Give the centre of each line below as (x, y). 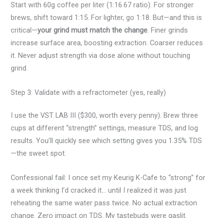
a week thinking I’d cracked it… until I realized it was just (99, 190)
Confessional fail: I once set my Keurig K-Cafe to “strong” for (108, 177)
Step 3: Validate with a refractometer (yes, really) (89, 92)
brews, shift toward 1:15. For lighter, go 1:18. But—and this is (107, 18)
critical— (24, 30)
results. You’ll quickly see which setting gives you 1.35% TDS (107, 141)
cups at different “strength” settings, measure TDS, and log (105, 128)
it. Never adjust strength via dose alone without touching (101, 56)
